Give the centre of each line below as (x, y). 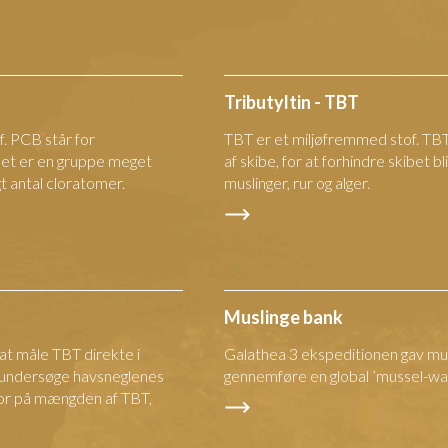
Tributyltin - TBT (291, 102)
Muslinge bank (283, 317)
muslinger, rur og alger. (297, 183)
